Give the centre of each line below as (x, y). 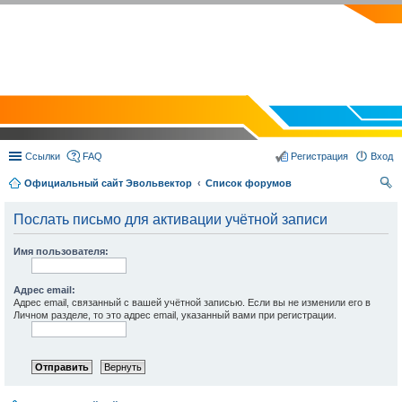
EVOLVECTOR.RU (201, 15)
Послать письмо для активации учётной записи (170, 219)
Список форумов (249, 183)
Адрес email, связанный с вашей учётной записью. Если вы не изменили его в (192, 302)
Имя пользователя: (61, 251)
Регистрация (319, 156)
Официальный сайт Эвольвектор (108, 183)
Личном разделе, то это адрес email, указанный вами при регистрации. (175, 315)
